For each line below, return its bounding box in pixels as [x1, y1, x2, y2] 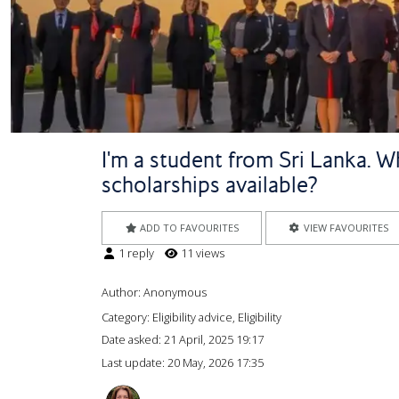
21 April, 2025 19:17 [164, 331, 264, 348]
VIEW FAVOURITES [300, 221, 388, 234]
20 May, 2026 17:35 [167, 354, 264, 370]
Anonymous [143, 284, 207, 301]
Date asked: [102, 331, 164, 348]
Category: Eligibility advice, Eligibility [102, 308, 281, 325]
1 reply [116, 245, 154, 261]
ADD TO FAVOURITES [139, 221, 239, 234]
